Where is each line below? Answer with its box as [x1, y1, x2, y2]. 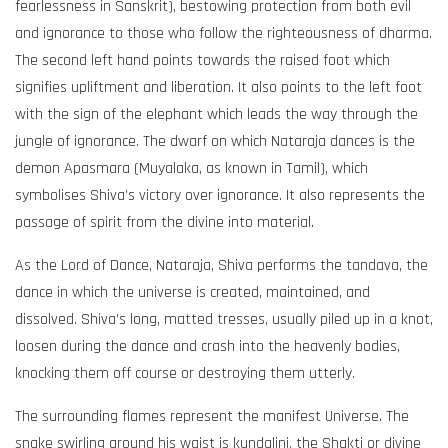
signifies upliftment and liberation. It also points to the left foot [15, 76, 422, 98]
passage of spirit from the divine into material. [15, 211, 314, 233]
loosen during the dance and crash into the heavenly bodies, [15, 335, 400, 357]
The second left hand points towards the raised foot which [15, 49, 390, 71]
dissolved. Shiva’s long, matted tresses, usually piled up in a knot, [15, 308, 433, 330]
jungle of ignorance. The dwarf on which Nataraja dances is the [15, 130, 415, 152]
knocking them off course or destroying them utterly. [15, 362, 355, 384]
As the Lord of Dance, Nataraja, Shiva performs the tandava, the [15, 254, 428, 276]
